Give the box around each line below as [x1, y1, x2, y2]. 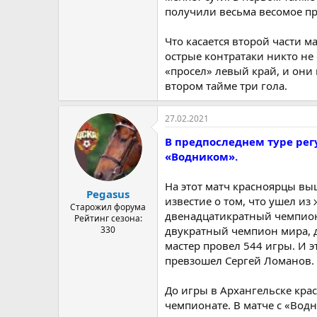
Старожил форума [70, 200, 146, 213]
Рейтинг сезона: [74, 212, 142, 224]
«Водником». [165, 149, 238, 163]
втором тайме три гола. [165, 79, 287, 93]
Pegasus [86, 186, 129, 201]
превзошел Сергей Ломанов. [165, 253, 314, 267]
